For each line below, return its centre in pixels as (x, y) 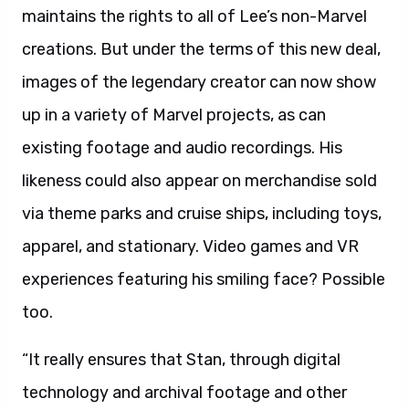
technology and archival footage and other (184, 393)
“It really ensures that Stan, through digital (181, 360)
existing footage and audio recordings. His (182, 148)
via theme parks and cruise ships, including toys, (202, 214)
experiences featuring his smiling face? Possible (204, 279)
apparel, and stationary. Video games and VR (190, 246)
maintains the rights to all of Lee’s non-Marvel (194, 16)
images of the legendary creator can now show (199, 82)
